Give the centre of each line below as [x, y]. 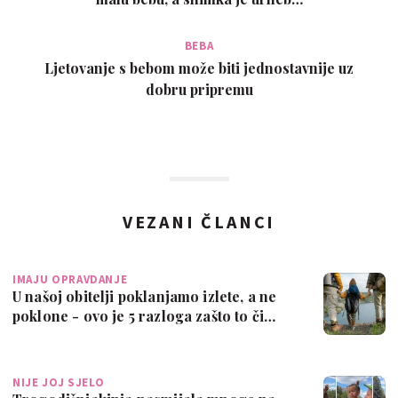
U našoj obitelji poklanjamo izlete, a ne [145, 296]
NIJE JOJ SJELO [59, 382]
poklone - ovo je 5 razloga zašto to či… [144, 315]
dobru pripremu [199, 89]
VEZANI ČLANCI [199, 221]
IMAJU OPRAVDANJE [70, 279]
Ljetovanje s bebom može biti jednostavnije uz [199, 68]
